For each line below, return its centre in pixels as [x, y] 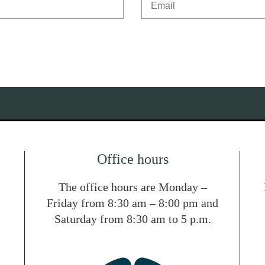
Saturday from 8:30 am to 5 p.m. [132, 219]
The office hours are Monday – [132, 187]
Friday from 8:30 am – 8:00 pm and [132, 203]
